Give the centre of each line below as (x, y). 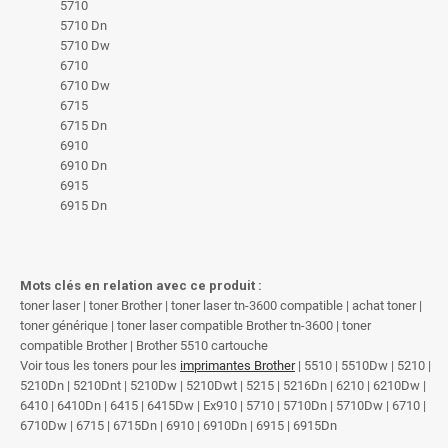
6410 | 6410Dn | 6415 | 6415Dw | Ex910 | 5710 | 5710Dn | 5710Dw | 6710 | (223, 405)
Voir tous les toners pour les (100, 365)
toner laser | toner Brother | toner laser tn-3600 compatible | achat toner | (221, 305)
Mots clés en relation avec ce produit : (141, 285)
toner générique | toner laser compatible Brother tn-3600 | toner (195, 325)
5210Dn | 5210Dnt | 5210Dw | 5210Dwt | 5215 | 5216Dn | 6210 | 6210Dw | (223, 385)
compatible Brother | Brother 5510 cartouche (144, 345)
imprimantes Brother (237, 365)
